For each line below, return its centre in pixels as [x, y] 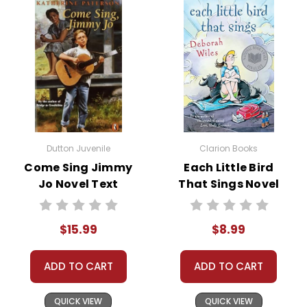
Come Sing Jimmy [78, 167]
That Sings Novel [229, 184]
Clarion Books [229, 148]
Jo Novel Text [78, 184]
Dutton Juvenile [78, 148]
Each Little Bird [229, 167]
